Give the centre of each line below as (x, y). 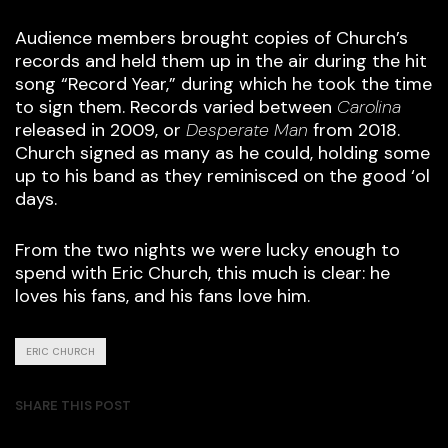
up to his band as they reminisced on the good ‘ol (222, 176)
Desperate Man (247, 130)
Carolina (369, 107)
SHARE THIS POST (73, 406)
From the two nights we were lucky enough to (207, 250)
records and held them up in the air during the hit (221, 61)
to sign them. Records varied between (176, 107)
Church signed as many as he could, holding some (222, 153)
